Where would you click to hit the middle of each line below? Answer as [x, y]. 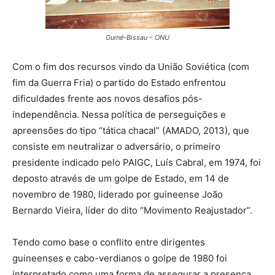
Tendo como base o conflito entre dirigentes [109, 242]
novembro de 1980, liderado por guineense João [118, 195]
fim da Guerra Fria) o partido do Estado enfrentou [119, 83]
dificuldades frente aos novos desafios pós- [107, 99]
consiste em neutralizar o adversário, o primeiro [116, 147]
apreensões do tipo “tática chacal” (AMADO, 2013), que [131, 131]
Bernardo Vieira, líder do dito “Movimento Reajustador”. [132, 211]
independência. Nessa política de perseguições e [119, 115]
